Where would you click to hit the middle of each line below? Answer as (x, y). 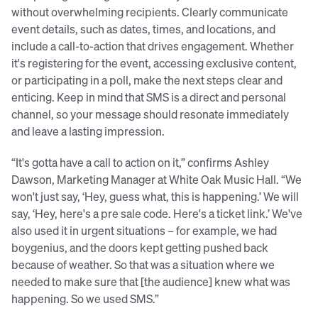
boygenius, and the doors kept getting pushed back (140, 248)
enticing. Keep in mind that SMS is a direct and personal (149, 97)
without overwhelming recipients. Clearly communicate (150, 12)
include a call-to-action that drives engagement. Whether (153, 46)
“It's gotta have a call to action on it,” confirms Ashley (140, 163)
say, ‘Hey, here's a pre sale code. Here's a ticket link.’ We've (157, 214)
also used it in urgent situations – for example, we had (144, 231)
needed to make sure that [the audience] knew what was (151, 282)
